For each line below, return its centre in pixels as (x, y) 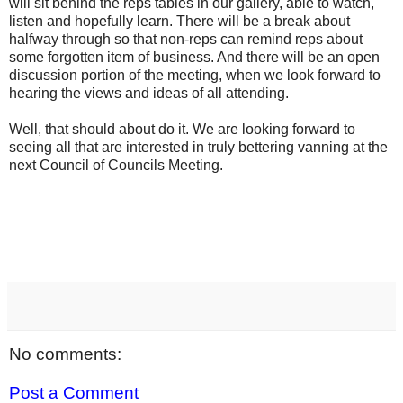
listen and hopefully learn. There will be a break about (179, 22)
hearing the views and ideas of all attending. (149, 94)
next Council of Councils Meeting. (116, 166)
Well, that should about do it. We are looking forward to (182, 130)
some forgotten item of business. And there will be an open (194, 58)
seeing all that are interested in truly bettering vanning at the (198, 148)
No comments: (65, 354)
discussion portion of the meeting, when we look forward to (195, 76)
